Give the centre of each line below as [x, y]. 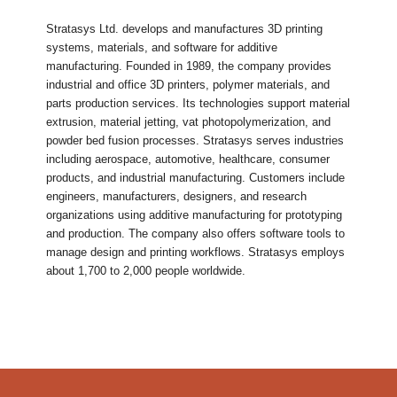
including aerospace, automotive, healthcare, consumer [188, 159]
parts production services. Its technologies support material [198, 103]
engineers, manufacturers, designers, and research [177, 196]
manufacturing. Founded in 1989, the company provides [189, 66]
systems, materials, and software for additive [162, 47]
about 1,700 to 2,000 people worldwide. [146, 270]
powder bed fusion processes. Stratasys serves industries [195, 140]
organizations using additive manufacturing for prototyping [195, 214]
